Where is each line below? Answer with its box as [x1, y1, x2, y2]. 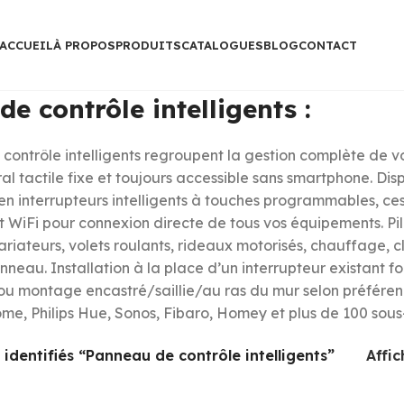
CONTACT [298, 38, 357, 52]
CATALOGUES [181, 38, 263, 52]
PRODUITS [115, 38, 181, 52]
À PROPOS [53, 38, 115, 52]
